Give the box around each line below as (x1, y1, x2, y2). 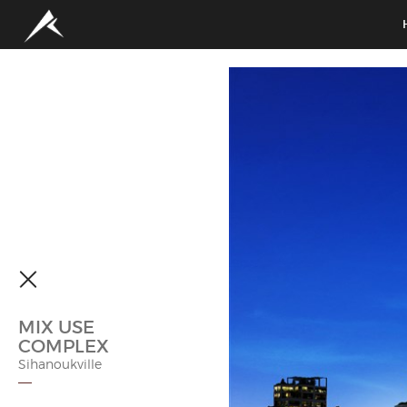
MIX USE (18, 316, 94, 338)
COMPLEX (18, 335, 109, 357)
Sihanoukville (18, 356, 102, 372)
